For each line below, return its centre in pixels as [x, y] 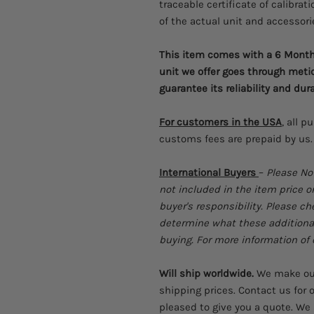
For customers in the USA [220, 122]
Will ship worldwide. [206, 273]
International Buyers [209, 172]
